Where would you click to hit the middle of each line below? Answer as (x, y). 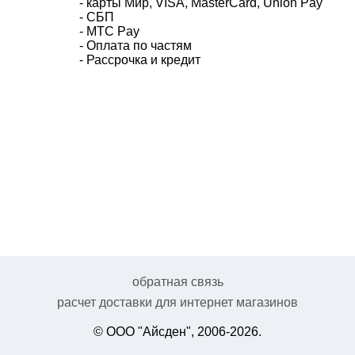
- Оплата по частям (136, 46)
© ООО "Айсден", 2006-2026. (177, 332)
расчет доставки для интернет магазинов (177, 302)
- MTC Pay (109, 31)
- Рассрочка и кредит (140, 60)
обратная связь (177, 282)
